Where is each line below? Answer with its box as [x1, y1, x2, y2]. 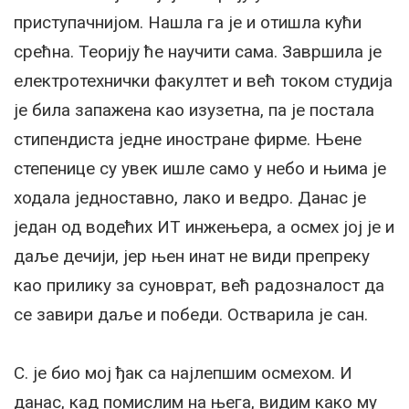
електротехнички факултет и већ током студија [14, 70, 393, 92]
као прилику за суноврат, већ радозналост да [14, 275, 384, 297]
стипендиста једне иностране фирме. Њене [14, 129, 362, 151]
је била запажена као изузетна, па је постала [14, 100, 374, 121]
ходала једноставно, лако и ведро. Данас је [14, 187, 366, 209]
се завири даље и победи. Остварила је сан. [14, 304, 368, 326]
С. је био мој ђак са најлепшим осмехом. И [14, 362, 352, 384]
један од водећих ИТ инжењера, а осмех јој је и [14, 216, 394, 238]
